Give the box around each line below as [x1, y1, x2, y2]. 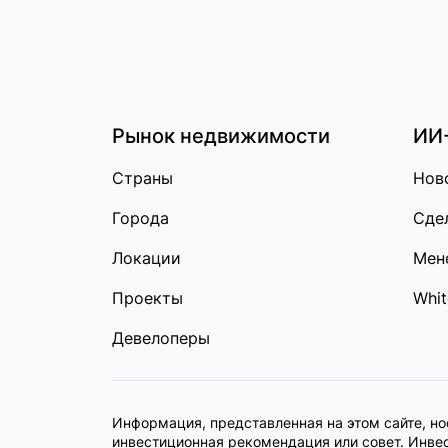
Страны [112, 168, 173, 188]
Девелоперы [112, 328, 210, 348]
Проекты [112, 288, 183, 308]
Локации [112, 248, 181, 268]
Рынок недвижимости [112, 124, 330, 148]
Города [112, 208, 169, 228]
